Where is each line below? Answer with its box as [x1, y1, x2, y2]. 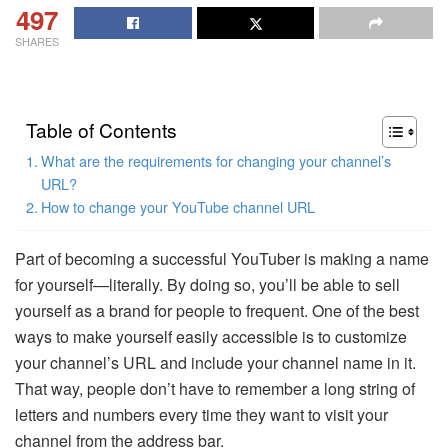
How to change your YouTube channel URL [40, 195, 315, 217]
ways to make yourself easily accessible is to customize [15, 324, 407, 348]
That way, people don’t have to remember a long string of [15, 376, 415, 400]
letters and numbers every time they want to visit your [15, 402, 388, 426]
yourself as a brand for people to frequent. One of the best [15, 298, 419, 322]
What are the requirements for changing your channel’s [40, 149, 391, 171]
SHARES [15, 32, 59, 49]
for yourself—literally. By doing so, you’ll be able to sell [15, 272, 400, 296]
